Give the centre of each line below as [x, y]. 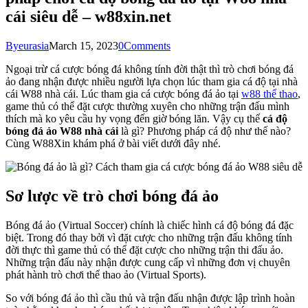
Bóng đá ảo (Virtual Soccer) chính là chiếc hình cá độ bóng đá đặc [150, 225]
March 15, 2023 [84, 45]
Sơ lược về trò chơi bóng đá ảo [112, 196]
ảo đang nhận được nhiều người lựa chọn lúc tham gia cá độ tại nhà [152, 81]
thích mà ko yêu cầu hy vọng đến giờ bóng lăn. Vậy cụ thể [134, 118]
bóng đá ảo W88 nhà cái [62, 131]
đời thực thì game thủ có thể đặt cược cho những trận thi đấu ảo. [144, 250]
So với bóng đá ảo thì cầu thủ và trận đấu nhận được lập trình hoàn [150, 298]
